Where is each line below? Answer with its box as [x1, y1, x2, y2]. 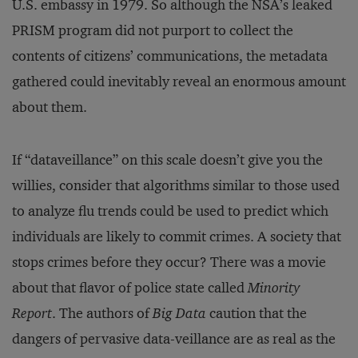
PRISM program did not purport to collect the [12, 22, 293, 39]
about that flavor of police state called [12, 279, 248, 296]
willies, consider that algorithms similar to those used [12, 177, 340, 194]
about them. [12, 98, 87, 116]
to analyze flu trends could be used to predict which [12, 202, 328, 220]
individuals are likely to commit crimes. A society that [12, 228, 341, 245]
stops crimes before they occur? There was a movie [12, 253, 326, 271]
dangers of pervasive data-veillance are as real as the [12, 330, 336, 348]
